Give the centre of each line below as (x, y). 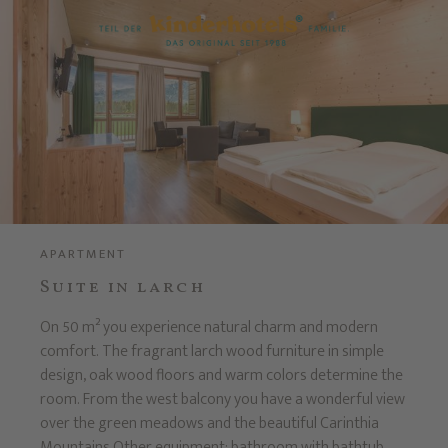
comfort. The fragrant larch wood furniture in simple (211, 351)
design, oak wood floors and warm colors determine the (221, 375)
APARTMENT (82, 254)
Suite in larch (122, 287)
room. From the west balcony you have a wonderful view (222, 399)
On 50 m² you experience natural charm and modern (208, 327)
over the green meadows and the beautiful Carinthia (209, 423)
